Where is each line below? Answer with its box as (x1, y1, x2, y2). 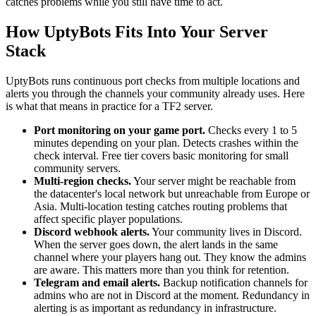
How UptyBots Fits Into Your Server (6, 23, 268, 42)
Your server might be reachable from (131, 175, 296, 188)
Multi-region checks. (34, 175, 131, 188)
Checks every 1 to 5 (205, 124, 297, 137)
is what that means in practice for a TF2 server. (6, 100, 213, 113)
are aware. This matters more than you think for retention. (34, 264, 289, 276)
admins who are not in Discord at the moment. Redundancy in (34, 289, 310, 302)
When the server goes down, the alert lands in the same (34, 238, 278, 251)
